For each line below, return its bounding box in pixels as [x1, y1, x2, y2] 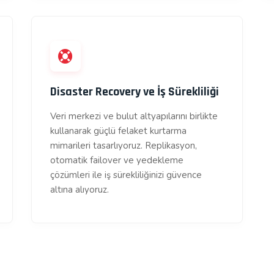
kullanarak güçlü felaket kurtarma [50, 125, 187, 137]
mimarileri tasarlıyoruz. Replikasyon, [50, 139, 197, 152]
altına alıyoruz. [50, 183, 109, 196]
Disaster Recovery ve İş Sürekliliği [50, 84, 219, 100]
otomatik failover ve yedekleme [50, 154, 183, 166]
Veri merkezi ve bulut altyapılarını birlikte [50, 110, 218, 122]
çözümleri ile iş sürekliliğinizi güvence [50, 169, 202, 181]
